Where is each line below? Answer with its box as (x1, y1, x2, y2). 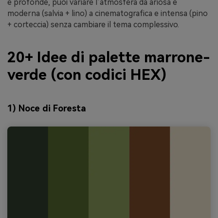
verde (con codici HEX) (7, 66, 166, 84)
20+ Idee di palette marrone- (7, 49, 210, 66)
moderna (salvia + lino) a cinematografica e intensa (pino (7, 8, 208, 18)
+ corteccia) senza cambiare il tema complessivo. (7, 19, 179, 29)
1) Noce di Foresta (7, 103, 86, 113)
